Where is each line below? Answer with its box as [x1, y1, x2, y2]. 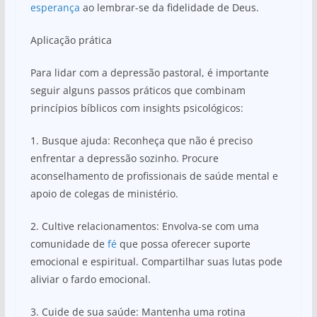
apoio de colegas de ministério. [30, 186, 178, 200]
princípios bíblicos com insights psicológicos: [30, 100, 243, 115]
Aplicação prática [30, 33, 112, 47]
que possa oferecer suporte [116, 236, 250, 250]
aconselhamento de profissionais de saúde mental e [30, 168, 278, 183]
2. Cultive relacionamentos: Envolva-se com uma [30, 219, 259, 233]
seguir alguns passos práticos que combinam [30, 83, 246, 97]
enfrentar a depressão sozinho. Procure [30, 151, 219, 165]
